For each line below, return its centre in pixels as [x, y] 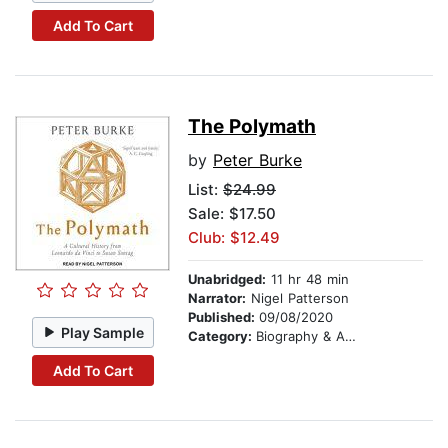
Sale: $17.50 [232, 214]
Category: [222, 336]
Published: [223, 317]
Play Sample [103, 332]
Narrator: [217, 298]
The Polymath [252, 127]
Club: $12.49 [234, 238]
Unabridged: [227, 279]
